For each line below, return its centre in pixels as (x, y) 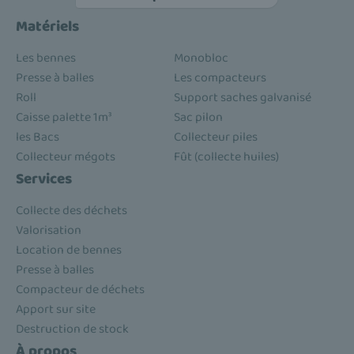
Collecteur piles (216, 137)
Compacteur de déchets (80, 290)
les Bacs (38, 137)
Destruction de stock (72, 330)
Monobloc (201, 58)
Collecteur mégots (66, 157)
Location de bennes (69, 250)
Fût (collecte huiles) (226, 157)
